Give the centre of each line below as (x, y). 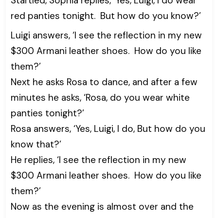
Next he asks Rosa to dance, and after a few (104, 82)
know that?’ (36, 145)
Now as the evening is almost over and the (102, 207)
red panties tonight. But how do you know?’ (106, 16)
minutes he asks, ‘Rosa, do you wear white (100, 98)
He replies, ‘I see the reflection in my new (99, 160)
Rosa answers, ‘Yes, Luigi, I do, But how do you (108, 129)
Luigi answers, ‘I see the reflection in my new (106, 36)
